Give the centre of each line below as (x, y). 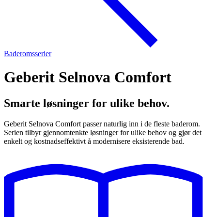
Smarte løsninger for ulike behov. (87, 103)
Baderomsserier (28, 54)
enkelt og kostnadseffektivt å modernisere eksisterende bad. (94, 141)
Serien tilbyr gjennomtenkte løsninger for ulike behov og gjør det (103, 132)
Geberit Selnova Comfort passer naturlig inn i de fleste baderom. (102, 124)
